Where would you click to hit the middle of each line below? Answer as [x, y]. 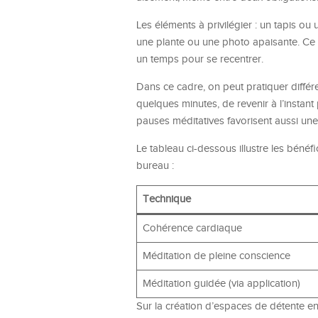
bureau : [155, 166]
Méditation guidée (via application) [221, 284]
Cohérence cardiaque [192, 228]
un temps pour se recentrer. [200, 59]
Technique [166, 199]
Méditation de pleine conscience [216, 256]
